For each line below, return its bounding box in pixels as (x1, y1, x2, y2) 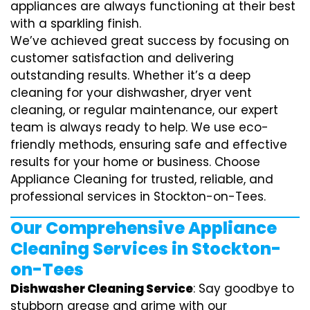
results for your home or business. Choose (10, 153, 260, 170)
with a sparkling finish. (10, 15, 141, 32)
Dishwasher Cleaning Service (10, 280, 193, 297)
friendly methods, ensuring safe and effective (10, 136, 287, 153)
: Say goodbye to (193, 280, 294, 297)
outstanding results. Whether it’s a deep (10, 66, 250, 84)
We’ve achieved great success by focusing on (10, 32, 289, 49)
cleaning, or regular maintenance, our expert (10, 101, 278, 118)
